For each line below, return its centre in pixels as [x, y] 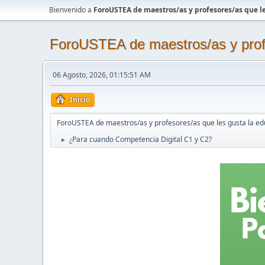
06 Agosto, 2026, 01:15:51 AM [102, 75]
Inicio [80, 100]
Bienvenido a [71, 10]
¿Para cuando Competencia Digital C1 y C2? [140, 139]
